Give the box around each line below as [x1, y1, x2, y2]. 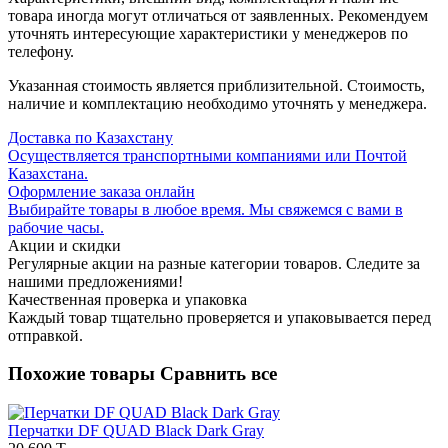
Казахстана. [8, 164, 88, 182]
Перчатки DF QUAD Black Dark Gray [8, 422, 264, 440]
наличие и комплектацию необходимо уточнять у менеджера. [8, 94, 427, 112]
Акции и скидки [8, 236, 121, 254]
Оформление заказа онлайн [8, 182, 195, 200]
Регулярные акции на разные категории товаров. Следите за [8, 254, 420, 272]
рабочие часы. [8, 218, 104, 236]
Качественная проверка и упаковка [8, 290, 247, 308]
